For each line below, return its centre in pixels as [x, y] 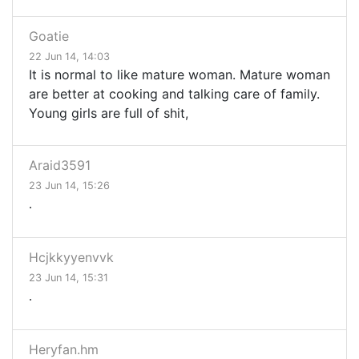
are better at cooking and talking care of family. [174, 94]
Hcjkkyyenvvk [71, 258]
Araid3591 [60, 165]
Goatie [49, 36]
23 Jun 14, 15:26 [69, 186]
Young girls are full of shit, [109, 113]
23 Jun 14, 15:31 [69, 278]
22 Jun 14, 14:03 [69, 57]
